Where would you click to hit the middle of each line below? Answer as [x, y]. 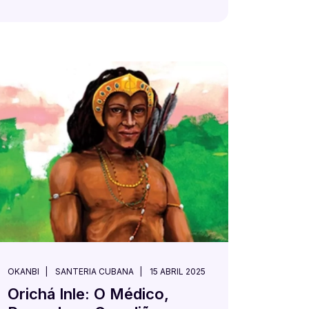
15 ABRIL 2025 [178, 271]
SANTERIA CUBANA [94, 271]
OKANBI [23, 271]
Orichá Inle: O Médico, [88, 294]
